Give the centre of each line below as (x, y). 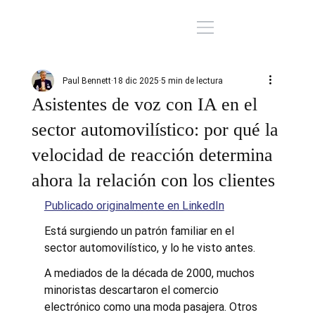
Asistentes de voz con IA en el (144, 104)
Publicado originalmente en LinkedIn (134, 205)
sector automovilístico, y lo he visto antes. (149, 247)
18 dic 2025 (136, 81)
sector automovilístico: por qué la (155, 129)
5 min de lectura (192, 81)
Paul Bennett (86, 81)
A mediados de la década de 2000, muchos (150, 273)
